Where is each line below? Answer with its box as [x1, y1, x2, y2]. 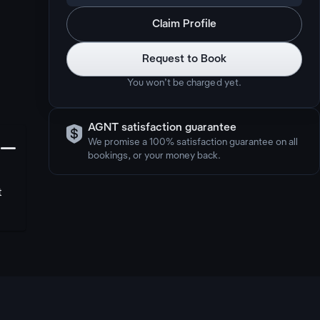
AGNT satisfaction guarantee [88, 122, 237, 134]
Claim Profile [152, 19, 216, 30]
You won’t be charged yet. [127, 79, 241, 88]
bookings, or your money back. [88, 151, 221, 161]
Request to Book [141, 54, 227, 65]
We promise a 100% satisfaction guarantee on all [88, 138, 299, 147]
